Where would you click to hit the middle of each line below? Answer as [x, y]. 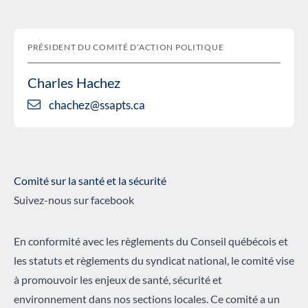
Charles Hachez [74, 82]
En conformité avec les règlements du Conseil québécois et [151, 241]
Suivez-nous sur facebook [74, 200]
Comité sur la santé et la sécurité [90, 181]
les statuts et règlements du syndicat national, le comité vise [154, 261]
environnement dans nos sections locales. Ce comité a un [147, 299]
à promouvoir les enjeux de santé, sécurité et [118, 280]
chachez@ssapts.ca [97, 104]
